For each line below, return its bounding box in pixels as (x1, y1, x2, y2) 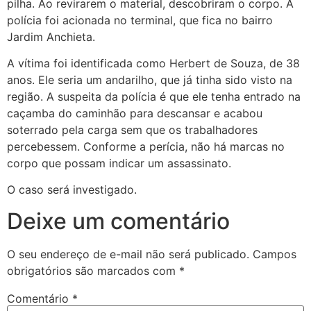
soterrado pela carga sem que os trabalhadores (7, 122, 258, 137)
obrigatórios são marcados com (7, 263, 179, 278)
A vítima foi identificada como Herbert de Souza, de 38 (7, 56, 300, 70)
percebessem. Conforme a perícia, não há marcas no (7, 139, 285, 153)
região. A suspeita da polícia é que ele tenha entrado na (7, 89, 301, 103)
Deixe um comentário (7, 207, 230, 235)
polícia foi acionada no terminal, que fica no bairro (7, 12, 273, 27)
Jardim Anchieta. (7, 29, 95, 44)
